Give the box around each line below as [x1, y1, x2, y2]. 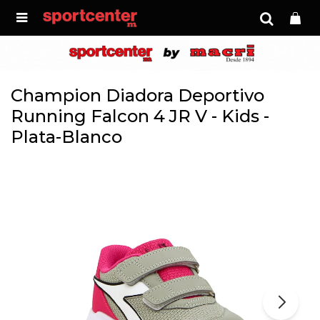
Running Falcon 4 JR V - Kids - [11, 106, 269, 126]
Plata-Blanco [11, 126, 122, 147]
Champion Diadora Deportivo [11, 85, 264, 106]
